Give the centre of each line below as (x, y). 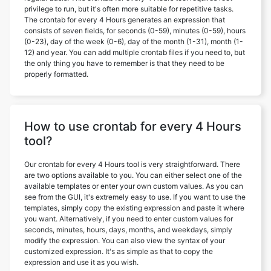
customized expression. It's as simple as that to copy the (119, 251)
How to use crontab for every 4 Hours (133, 126)
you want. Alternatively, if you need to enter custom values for (129, 218)
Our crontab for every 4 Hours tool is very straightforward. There (132, 164)
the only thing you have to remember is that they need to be (124, 63)
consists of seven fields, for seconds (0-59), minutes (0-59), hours (135, 30)
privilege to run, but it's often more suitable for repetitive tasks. (129, 8)
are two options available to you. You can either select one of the (133, 175)
